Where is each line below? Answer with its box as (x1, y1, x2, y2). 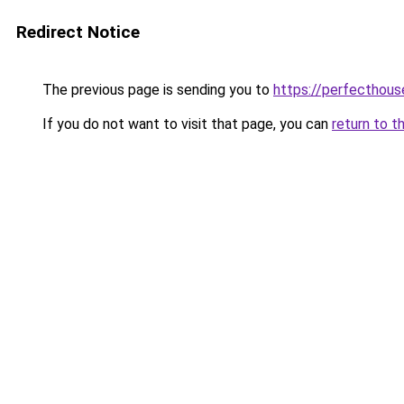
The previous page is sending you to (39, 81, 273, 98)
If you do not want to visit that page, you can (39, 115, 332, 133)
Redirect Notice (16, 22, 140, 42)
